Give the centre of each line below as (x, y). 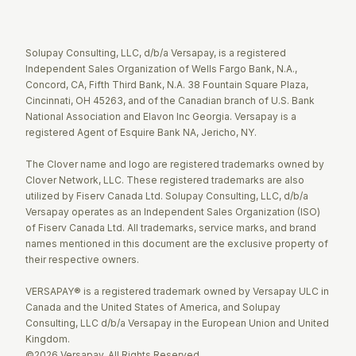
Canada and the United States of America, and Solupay (153, 308)
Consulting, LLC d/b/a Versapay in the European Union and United (177, 323)
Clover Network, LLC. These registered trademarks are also (165, 180)
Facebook (70, 19)
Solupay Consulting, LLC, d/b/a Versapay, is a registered (156, 53)
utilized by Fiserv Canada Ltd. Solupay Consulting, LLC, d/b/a (167, 196)
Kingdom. (48, 339)
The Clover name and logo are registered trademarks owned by (175, 164)
